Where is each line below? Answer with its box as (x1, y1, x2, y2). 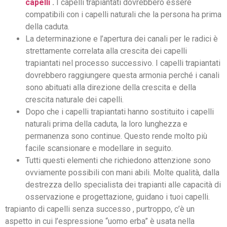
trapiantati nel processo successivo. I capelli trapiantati (25, 58, 220, 68)
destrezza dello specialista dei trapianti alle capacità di (25, 180, 221, 190)
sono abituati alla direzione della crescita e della (25, 83, 196, 93)
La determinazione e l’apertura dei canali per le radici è (25, 34, 218, 44)
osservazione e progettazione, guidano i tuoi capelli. (25, 192, 210, 202)
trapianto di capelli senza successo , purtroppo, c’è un (5, 204, 195, 214)
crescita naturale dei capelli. (25, 95, 124, 105)
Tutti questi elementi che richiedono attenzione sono (25, 156, 211, 166)
